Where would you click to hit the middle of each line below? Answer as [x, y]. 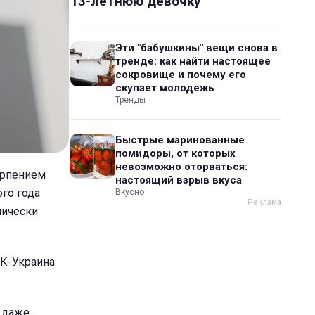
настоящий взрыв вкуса [179, 180]
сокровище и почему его [181, 75]
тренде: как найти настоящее [193, 61]
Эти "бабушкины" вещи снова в [197, 48]
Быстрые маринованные [180, 140]
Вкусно [130, 192]
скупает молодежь [165, 88]
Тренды [130, 100]
